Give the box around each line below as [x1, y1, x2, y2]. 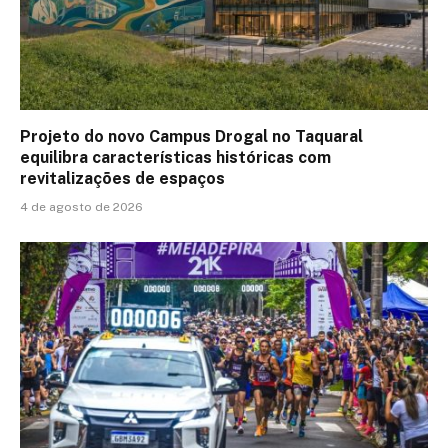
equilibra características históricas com [20, 148, 331, 168]
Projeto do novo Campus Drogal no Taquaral [20, 127, 363, 147]
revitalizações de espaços [20, 169, 225, 189]
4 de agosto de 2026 [20, 200, 143, 215]
